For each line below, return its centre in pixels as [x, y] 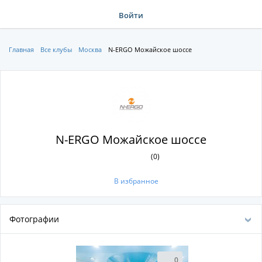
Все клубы [56, 49]
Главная [21, 49]
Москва [90, 49]
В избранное [136, 181]
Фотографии [34, 219]
